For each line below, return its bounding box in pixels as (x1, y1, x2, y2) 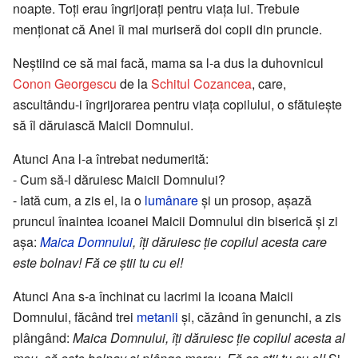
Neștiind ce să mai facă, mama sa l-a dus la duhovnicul (13, 54, 324, 73)
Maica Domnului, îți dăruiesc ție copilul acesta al (73, 328, 345, 348)
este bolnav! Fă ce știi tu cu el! (13, 253, 183, 272)
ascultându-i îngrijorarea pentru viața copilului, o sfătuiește (13, 95, 342, 114)
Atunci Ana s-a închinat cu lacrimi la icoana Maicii (13, 287, 293, 306)
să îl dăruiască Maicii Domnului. (13, 116, 193, 135)
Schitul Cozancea (151, 74, 252, 93)
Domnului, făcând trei (13, 308, 137, 327)
